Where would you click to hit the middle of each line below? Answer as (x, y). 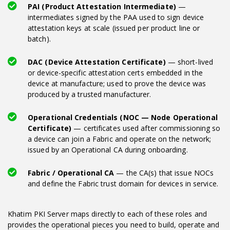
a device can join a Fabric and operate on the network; (120, 139)
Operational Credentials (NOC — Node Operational (123, 117)
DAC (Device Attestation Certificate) (97, 62)
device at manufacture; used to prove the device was (117, 83)
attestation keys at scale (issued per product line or (114, 28)
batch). (39, 39)
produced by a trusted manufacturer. (90, 94)
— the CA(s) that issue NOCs (164, 172)
